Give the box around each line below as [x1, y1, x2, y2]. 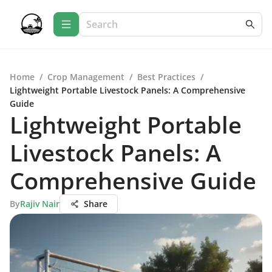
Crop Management [47, 71, 124, 83]
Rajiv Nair [20, 198, 59, 209]
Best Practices [137, 71, 195, 83]
